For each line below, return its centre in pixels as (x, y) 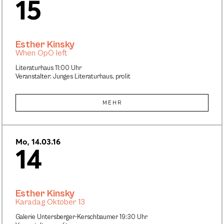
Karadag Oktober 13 (50, 202)
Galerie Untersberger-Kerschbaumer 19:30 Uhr (81, 217)
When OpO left (41, 53)
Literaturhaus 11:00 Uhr (48, 68)
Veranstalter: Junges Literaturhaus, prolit (73, 77)
